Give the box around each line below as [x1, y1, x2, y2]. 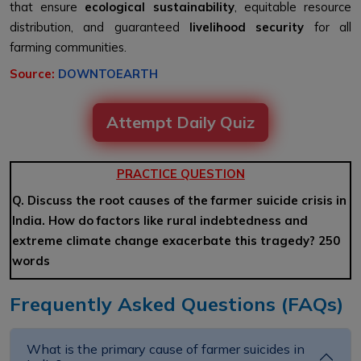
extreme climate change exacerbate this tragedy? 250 [12, 232, 340, 248]
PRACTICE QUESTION [116, 165, 245, 181]
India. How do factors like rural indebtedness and [12, 212, 308, 228]
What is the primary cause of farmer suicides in [27, 340, 305, 357]
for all [304, 19, 352, 35]
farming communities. [10, 39, 127, 55]
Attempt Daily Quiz [106, 111, 255, 132]
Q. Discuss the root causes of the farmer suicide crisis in [12, 192, 346, 208]
